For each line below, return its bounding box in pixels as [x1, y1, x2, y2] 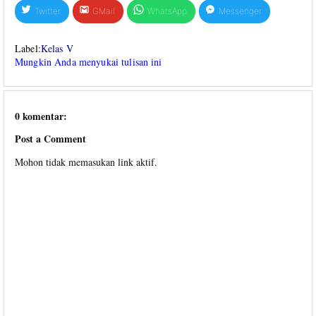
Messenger [218, 6, 262, 17]
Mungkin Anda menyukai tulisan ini [15, 54, 162, 68]
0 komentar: [15, 108, 67, 123]
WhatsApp [147, 6, 187, 17]
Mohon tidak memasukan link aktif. [15, 155, 157, 169]
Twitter [35, 6, 61, 17]
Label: [15, 41, 41, 55]
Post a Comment [15, 131, 86, 147]
